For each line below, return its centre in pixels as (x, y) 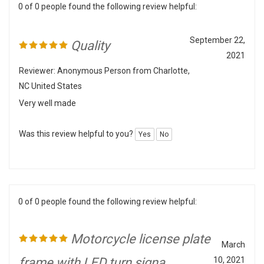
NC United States (50, 74)
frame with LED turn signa (92, 250)
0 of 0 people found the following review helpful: (108, 189)
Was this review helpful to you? (77, 121)
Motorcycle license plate (139, 227)
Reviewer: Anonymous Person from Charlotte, (104, 58)
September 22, (217, 28)
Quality (89, 33)
